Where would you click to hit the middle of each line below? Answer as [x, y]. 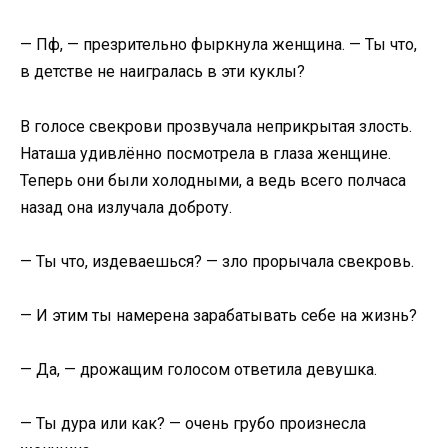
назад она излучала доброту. [126, 207]
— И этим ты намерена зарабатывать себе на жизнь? [218, 315]
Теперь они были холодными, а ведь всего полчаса [213, 180]
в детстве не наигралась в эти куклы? [162, 72]
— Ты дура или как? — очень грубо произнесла [193, 424]
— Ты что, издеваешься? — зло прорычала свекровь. [217, 261]
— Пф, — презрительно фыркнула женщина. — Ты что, [218, 45]
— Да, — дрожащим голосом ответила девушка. [198, 370]
